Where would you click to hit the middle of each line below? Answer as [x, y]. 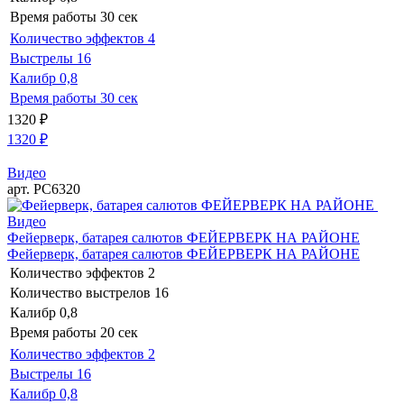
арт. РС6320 [44, 188]
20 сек [119, 332]
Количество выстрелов [80, 292]
